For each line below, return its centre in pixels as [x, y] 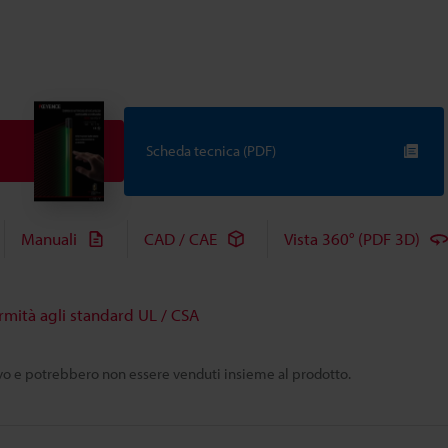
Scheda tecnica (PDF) [211, 151]
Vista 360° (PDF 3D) [352, 239]
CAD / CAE [180, 239]
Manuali [49, 239]
